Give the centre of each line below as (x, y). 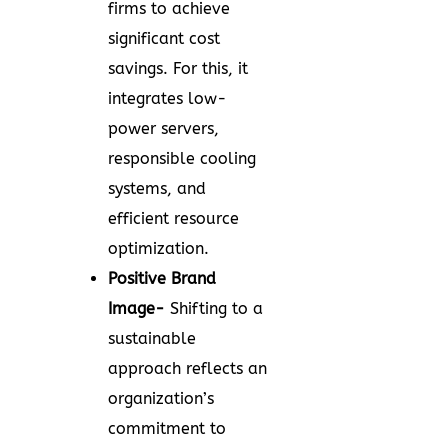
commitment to (167, 428)
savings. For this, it (178, 68)
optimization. (158, 248)
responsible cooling (182, 158)
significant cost (164, 38)
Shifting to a (216, 308)
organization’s (161, 398)
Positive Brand (162, 278)
